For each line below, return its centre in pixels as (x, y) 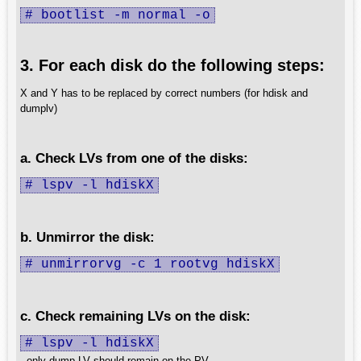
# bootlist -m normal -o (118, 15)
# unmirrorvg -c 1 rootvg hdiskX (150, 264)
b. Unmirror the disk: (87, 237)
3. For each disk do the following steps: (172, 65)
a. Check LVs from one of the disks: (134, 158)
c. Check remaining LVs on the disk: (135, 316)
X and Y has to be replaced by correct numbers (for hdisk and (164, 93)
